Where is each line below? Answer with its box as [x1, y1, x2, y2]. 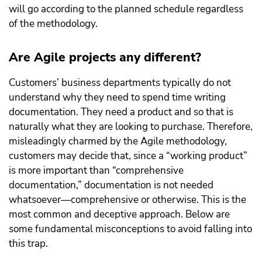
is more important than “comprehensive [9, 164, 184, 178]
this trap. [9, 237, 48, 251]
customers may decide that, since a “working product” [9, 149, 247, 163]
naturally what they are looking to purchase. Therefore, [9, 120, 253, 134]
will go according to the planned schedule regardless [9, 2, 243, 16]
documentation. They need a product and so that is [9, 105, 233, 119]
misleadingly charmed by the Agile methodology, [9, 135, 227, 149]
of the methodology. [9, 17, 98, 31]
